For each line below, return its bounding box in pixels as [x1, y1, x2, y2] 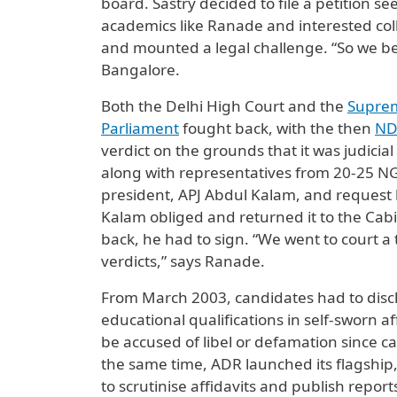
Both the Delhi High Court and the [101, 96, 347, 116]
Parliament [101, 118, 179, 138]
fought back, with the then [179, 118, 375, 138]
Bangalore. [101, 59, 180, 80]
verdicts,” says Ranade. [101, 251, 265, 271]
